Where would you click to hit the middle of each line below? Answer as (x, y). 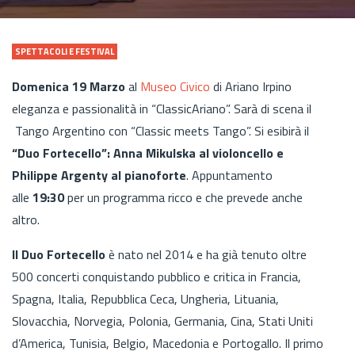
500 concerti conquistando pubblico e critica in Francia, (157, 276)
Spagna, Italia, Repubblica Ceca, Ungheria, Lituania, (145, 298)
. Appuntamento (229, 175)
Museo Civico (175, 86)
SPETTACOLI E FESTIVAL (65, 51)
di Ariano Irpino (251, 86)
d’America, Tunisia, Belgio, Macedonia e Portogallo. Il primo (168, 343)
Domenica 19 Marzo (69, 86)
